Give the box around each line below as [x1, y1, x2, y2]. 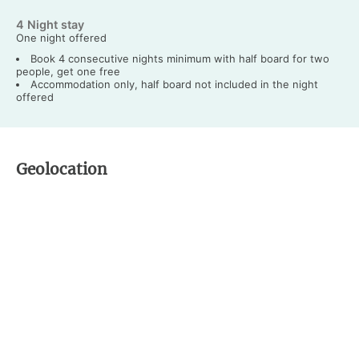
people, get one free [16, 64, 120, 78]
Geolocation [16, 159, 107, 179]
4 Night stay [16, 17, 84, 31]
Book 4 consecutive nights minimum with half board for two [30, 51, 329, 65]
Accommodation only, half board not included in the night [30, 77, 318, 91]
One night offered [16, 30, 107, 44]
